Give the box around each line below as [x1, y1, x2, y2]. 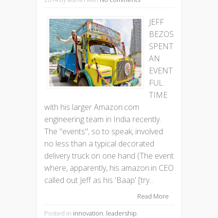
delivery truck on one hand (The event [44, 150, 174, 162]
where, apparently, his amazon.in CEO [44, 163, 174, 174]
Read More [137, 192, 169, 201]
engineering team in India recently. [44, 114, 161, 125]
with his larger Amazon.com [44, 102, 139, 113]
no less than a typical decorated [44, 138, 154, 149]
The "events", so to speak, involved [44, 126, 163, 137]
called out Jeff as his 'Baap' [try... [44, 175, 154, 186]
